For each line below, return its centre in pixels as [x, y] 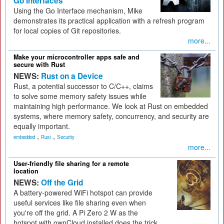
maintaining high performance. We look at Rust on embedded [111, 106]
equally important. [42, 126]
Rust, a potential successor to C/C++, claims [83, 86]
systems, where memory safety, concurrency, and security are [111, 116]
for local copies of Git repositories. [67, 30]
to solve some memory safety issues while [80, 96]
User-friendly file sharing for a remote [71, 163]
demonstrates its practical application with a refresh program [109, 20]
